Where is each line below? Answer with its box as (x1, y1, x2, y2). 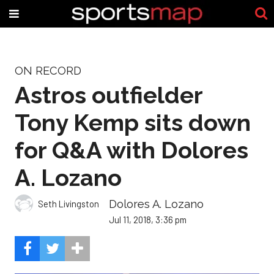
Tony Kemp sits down (15, 108, 251, 136)
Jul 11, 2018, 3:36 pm (109, 214, 187, 226)
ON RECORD (15, 64, 81, 77)
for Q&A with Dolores (15, 136, 248, 164)
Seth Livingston (38, 198, 99, 209)
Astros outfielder (15, 81, 202, 109)
